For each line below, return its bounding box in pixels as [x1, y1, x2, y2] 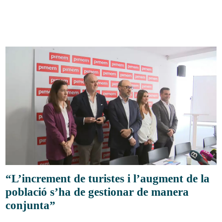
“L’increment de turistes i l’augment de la [5, 172, 210, 185]
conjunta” [5, 199, 56, 212]
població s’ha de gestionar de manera [5, 185, 189, 199]
